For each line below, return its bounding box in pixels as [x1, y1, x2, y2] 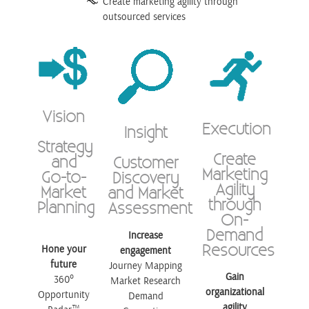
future [50, 258, 77, 272]
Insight [123, 121, 168, 143]
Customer [112, 151, 179, 174]
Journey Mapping [109, 259, 183, 272]
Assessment [108, 197, 193, 219]
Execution [202, 117, 272, 139]
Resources [202, 238, 275, 261]
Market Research [110, 274, 181, 288]
